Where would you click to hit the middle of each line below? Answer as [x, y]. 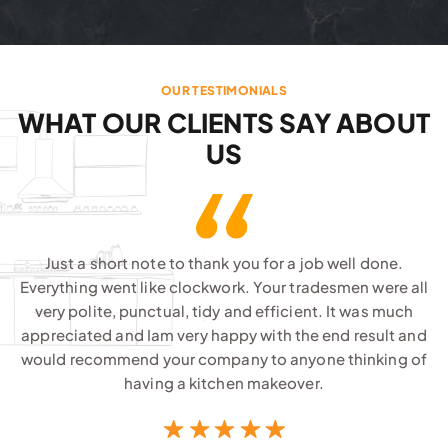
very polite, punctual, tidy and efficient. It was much [224, 310]
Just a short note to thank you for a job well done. [224, 262]
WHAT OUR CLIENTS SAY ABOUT [224, 123]
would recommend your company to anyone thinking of [223, 358]
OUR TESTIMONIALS [224, 91]
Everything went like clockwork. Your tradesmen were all [224, 286]
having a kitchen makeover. [224, 382]
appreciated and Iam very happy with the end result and [224, 334]
